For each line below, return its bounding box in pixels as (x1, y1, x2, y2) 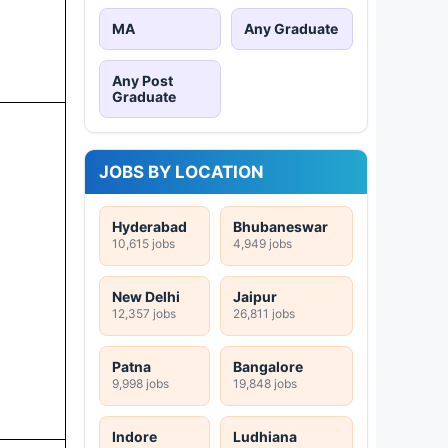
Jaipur (233, 287, 277, 305)
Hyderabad (112, 217, 187, 235)
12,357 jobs (112, 305, 176, 321)
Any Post (112, 71, 173, 89)
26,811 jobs (233, 305, 295, 321)
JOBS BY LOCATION (99, 161, 264, 182)
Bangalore (233, 357, 303, 375)
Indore (112, 427, 157, 445)
